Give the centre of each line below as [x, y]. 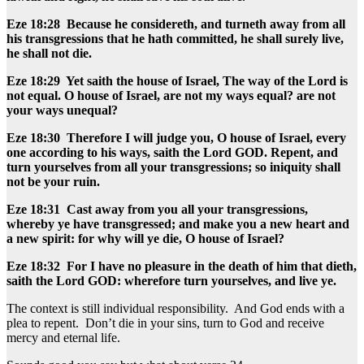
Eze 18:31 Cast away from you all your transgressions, [157, 209]
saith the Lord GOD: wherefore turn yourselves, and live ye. [173, 280]
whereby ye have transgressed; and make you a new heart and [178, 223]
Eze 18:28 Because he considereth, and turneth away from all [176, 24]
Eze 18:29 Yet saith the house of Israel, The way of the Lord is [177, 80]
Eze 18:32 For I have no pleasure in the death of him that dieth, [182, 266]
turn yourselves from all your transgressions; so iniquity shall [173, 167]
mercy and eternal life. [63, 337]
